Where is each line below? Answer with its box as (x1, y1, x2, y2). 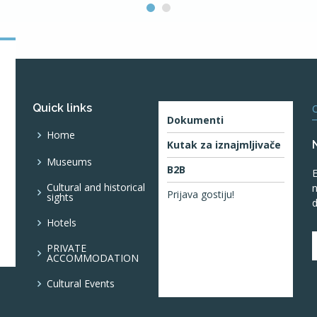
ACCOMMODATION (47, 251, 139, 265)
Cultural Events (47, 277, 115, 290)
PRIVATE (47, 241, 86, 255)
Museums (47, 155, 92, 168)
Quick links (33, 101, 92, 115)
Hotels (47, 216, 76, 229)
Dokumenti (167, 113, 224, 127)
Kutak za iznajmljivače (167, 138, 281, 151)
